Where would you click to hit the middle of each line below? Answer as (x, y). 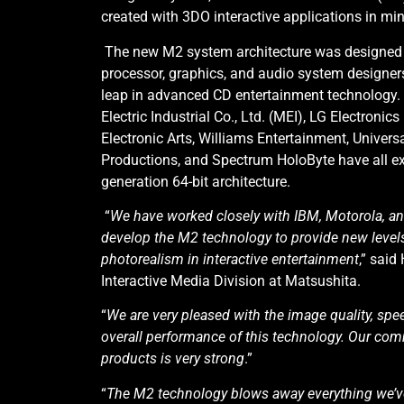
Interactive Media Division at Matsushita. (231, 281)
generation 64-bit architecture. (196, 181)
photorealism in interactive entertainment (230, 259)
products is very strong (173, 359)
